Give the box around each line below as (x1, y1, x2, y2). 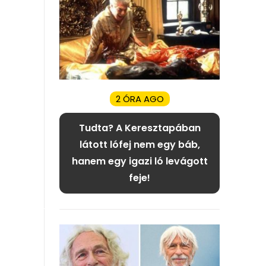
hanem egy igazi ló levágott (71, 154, 208, 169)
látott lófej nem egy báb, (79, 138, 200, 152)
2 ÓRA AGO (115, 93, 164, 106)
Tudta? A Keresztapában (78, 121, 201, 135)
